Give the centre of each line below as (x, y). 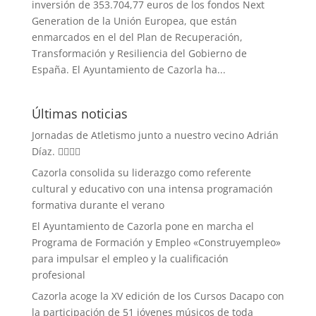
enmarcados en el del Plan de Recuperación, (137, 37)
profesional (58, 275)
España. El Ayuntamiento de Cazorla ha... (128, 70)
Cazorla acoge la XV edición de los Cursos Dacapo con (158, 296)
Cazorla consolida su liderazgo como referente (141, 173)
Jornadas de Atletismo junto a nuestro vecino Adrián (155, 135)
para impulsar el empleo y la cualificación (130, 259)
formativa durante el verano (98, 205)
